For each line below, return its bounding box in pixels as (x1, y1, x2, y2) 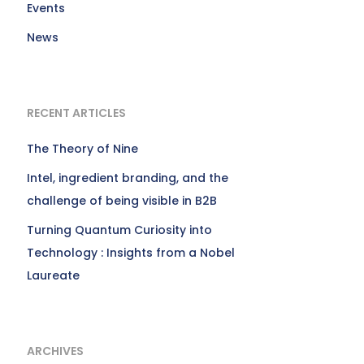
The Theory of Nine (27, 141, 139, 157)
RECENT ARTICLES (27, 105, 127, 121)
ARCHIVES (27, 343, 84, 359)
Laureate (27, 267, 80, 284)
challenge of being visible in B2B (27, 193, 218, 209)
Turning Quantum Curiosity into (27, 222, 213, 238)
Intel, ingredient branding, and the (27, 170, 229, 186)
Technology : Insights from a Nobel (27, 245, 236, 261)
